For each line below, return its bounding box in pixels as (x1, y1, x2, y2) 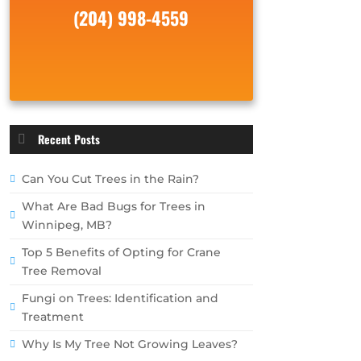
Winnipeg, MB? (21, 217, 112, 232)
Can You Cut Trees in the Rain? (21, 171, 199, 186)
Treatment (21, 309, 84, 324)
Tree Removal (21, 263, 102, 278)
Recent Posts (37, 130, 100, 147)
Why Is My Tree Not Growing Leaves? (21, 336, 238, 351)
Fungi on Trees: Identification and (21, 290, 218, 305)
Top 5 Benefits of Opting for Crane (21, 244, 221, 259)
